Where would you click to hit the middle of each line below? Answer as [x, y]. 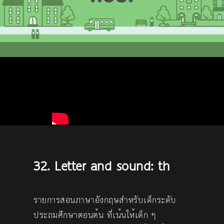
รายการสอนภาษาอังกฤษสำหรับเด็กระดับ [105, 200]
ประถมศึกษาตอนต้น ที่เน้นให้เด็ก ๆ [95, 215]
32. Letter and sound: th [102, 166]
